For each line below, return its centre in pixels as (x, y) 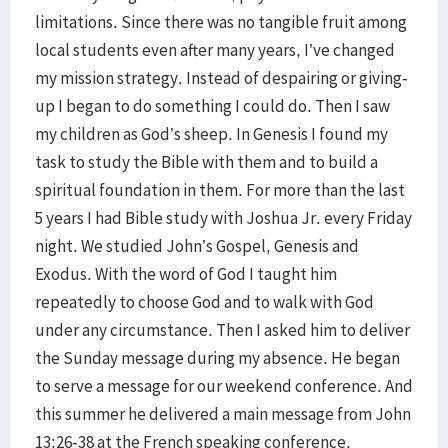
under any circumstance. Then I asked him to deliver (222, 330)
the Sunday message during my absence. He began (217, 358)
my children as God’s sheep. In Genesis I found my (211, 134)
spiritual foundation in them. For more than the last (220, 190)
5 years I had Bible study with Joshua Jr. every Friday (223, 218)
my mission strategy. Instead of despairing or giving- (221, 78)
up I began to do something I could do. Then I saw (212, 106)
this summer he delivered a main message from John (223, 414)
